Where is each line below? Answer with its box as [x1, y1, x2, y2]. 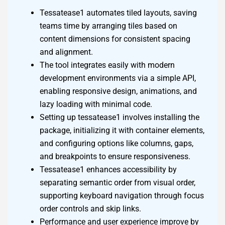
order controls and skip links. [40, 204, 141, 214]
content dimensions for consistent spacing [40, 34, 190, 44]
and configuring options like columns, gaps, [40, 139, 193, 149]
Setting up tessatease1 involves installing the [40, 113, 199, 123]
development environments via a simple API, [40, 73, 196, 83]
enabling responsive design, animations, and [40, 86, 197, 96]
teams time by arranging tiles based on [40, 21, 177, 31]
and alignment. [40, 47, 93, 57]
